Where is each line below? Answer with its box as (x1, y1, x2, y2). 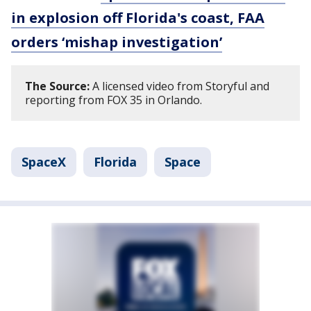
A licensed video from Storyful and (90, 78, 269, 94)
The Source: (25, 78, 90, 94)
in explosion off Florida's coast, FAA (11, 8, 264, 27)
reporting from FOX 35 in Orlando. (25, 92, 205, 108)
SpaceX (22, 153, 66, 170)
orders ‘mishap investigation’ (11, 33, 222, 51)
